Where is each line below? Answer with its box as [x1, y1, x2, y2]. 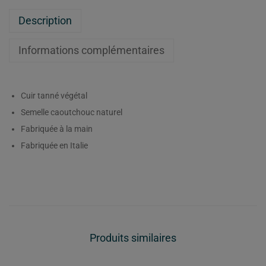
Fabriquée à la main [21, 123, 93, 134]
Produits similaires [90, 231, 176, 244]
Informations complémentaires [18, 43, 164, 56]
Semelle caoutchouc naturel [21, 107, 122, 117]
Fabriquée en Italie [21, 140, 88, 150]
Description [18, 14, 72, 27]
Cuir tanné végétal [21, 90, 87, 100]
